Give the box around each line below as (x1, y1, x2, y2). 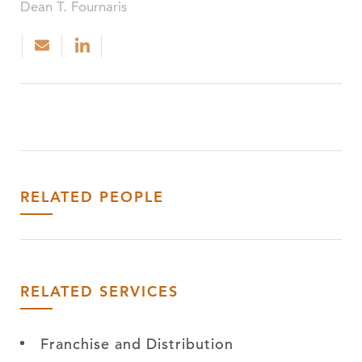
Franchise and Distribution (40, 335, 234, 353)
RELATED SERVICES (20, 282, 179, 301)
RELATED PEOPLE (20, 187, 164, 206)
